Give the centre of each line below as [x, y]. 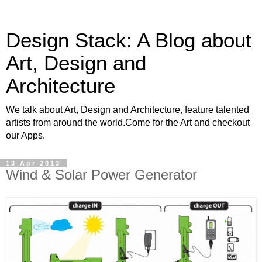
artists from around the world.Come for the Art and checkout [128, 123]
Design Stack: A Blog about [129, 40]
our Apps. [25, 135]
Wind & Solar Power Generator [101, 175]
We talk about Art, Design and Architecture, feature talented [127, 110]
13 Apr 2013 [33, 163]
